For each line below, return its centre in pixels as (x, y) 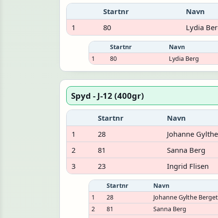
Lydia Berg (184, 59)
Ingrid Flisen (188, 166)
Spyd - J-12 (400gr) (108, 95)
